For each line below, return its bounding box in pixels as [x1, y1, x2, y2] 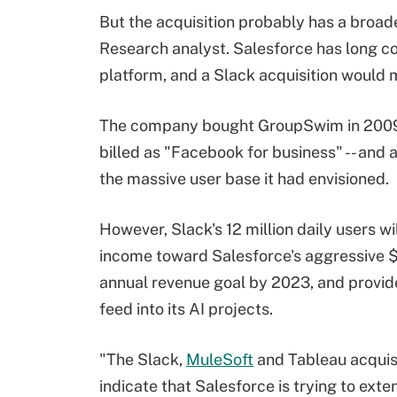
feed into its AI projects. [99, 300, 273, 318]
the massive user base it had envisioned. [99, 169, 389, 188]
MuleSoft [186, 350, 253, 369]
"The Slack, [99, 350, 186, 369]
